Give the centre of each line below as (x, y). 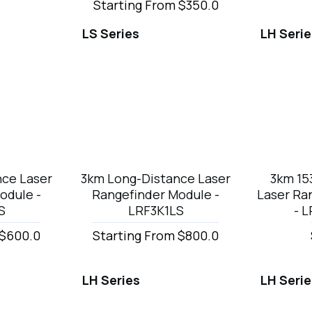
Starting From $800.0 (156, 235)
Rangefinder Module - (156, 194)
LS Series (110, 33)
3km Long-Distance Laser (156, 178)
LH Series (111, 280)
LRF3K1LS (156, 210)
